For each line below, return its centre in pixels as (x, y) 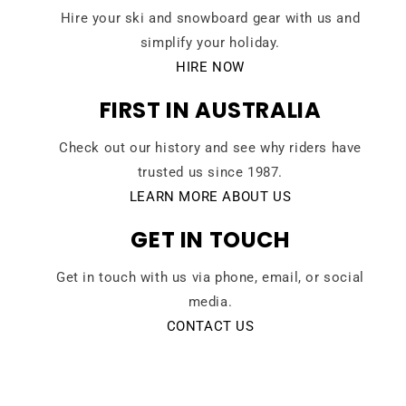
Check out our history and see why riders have (210, 148)
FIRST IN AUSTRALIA (210, 111)
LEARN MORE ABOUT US (210, 197)
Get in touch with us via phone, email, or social (210, 278)
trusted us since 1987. (210, 173)
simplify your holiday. (210, 43)
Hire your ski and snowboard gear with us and (210, 19)
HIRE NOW (210, 68)
